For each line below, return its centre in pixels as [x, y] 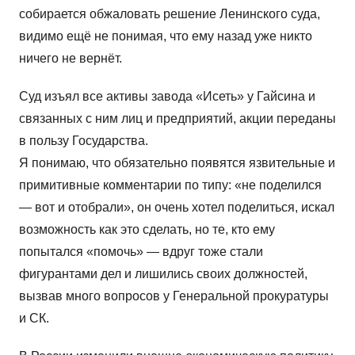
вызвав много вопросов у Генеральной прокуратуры [174, 296]
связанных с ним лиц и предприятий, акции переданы [177, 119]
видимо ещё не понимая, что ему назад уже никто [166, 36]
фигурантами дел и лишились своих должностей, [163, 274]
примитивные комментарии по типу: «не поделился [170, 185]
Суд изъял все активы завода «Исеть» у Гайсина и [167, 97]
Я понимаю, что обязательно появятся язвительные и [177, 163]
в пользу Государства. [84, 141]
